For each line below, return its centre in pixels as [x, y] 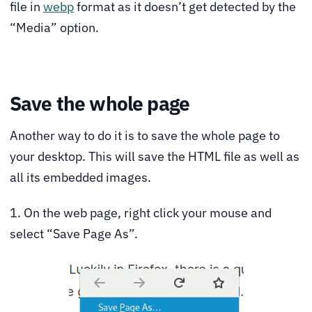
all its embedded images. [80, 177]
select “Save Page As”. [74, 234]
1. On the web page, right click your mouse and [141, 213]
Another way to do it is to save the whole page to [145, 135]
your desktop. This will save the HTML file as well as [155, 156]
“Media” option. [54, 27]
